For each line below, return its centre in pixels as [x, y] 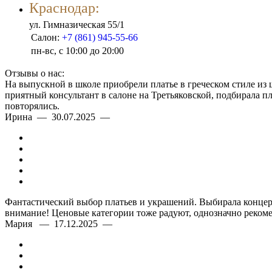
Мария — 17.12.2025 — [61, 223]
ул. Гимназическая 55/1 [77, 24]
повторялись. [32, 106]
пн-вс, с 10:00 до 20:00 [77, 50]
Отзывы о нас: [35, 73]
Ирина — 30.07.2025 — [60, 117]
